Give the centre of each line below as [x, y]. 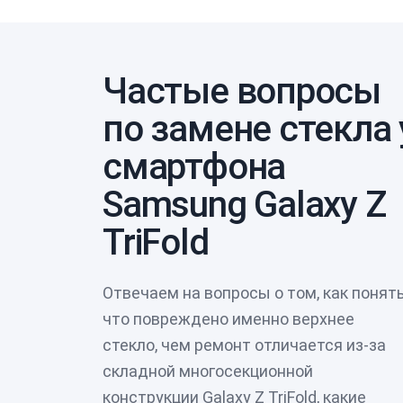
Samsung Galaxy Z [244, 204]
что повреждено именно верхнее [228, 318]
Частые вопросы [242, 91]
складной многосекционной [208, 371]
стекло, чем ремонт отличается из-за [244, 345]
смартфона [194, 166]
